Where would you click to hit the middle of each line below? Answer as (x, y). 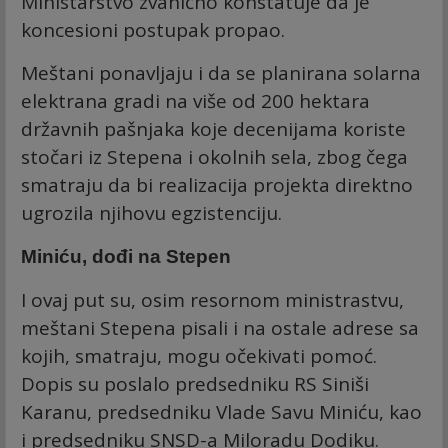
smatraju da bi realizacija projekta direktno (217, 184)
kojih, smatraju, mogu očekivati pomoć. (199, 355)
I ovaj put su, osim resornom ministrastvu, (212, 299)
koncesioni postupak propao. (155, 29)
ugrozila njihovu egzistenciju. (154, 212)
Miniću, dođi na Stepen (126, 256)
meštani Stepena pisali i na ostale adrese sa (220, 327)
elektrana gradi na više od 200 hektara (195, 100)
